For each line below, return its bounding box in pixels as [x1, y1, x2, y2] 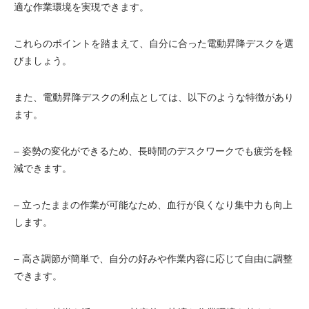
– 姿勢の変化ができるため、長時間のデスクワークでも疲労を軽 [14, 146, 292, 157]
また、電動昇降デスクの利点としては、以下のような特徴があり [14, 92, 294, 103]
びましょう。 [14, 55, 72, 66]
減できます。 [14, 163, 72, 174]
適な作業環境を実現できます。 [14, 1, 149, 12]
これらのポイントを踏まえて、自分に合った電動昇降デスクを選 [14, 38, 294, 49]
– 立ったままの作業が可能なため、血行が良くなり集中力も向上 [14, 199, 292, 210]
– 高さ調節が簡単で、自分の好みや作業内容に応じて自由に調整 [14, 253, 292, 264]
